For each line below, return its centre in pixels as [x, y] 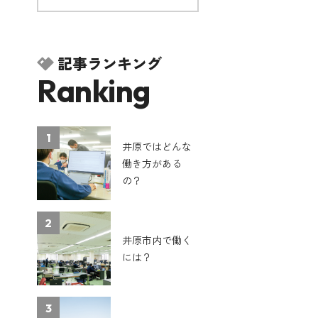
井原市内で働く [157, 240]
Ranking [94, 91]
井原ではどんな [157, 146]
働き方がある [152, 163]
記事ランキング [110, 63]
